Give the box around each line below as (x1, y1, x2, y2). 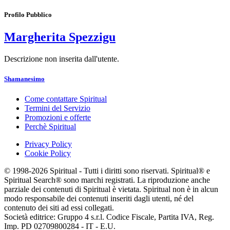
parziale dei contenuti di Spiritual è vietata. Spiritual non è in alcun (4, 185, 218, 194)
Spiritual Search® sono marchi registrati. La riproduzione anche (4, 176, 210, 185)
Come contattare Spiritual (25, 94, 107, 104)
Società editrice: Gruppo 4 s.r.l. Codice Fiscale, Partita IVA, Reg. (4, 213, 214, 222)
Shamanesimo (4, 75, 45, 83)
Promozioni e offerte (25, 113, 91, 122)
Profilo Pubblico (4, 11, 52, 19)
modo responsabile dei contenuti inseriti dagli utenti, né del (4, 194, 194, 203)
